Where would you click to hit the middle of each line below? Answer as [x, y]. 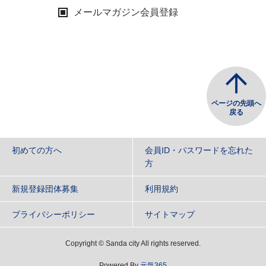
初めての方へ [37, 150]
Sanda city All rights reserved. [153, 243]
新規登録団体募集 [45, 189]
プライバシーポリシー [53, 214]
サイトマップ [170, 214]
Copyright [82, 243]
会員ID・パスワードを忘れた [199, 150]
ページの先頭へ [236, 103]
